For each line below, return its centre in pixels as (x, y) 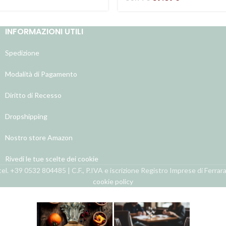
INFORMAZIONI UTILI (44, 31)
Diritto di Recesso (33, 95)
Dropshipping (26, 116)
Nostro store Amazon (39, 137)
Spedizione (22, 52)
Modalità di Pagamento (41, 74)
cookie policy (113, 181)
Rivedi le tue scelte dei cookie (52, 158)
